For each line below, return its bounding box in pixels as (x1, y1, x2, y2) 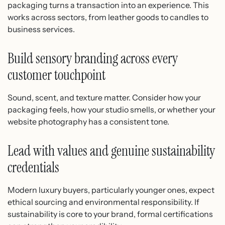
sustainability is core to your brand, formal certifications (8, 208, 213, 219)
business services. (8, 24, 75, 34)
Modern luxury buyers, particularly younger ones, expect (8, 184, 214, 195)
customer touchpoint (8, 65, 105, 84)
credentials (8, 158, 59, 177)
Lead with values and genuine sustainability (8, 141, 215, 160)
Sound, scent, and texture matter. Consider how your (8, 92, 201, 102)
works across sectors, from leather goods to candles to (8, 12, 208, 22)
